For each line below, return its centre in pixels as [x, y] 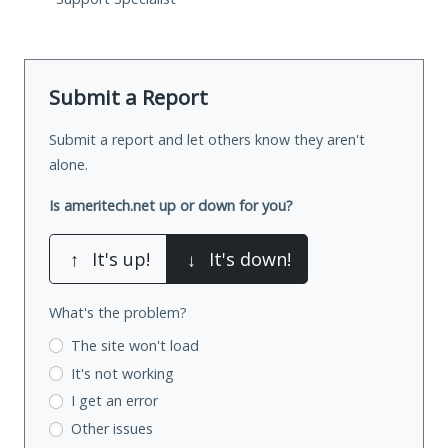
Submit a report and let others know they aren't [207, 139]
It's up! [121, 258]
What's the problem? [118, 312]
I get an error [114, 401]
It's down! [250, 258]
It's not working [122, 373]
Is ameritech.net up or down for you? [171, 205]
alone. [68, 164]
